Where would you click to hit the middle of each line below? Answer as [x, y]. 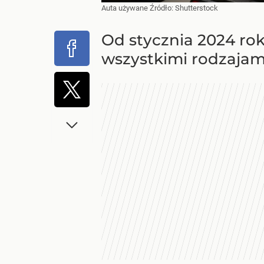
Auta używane [126, 8]
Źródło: [162, 8]
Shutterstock [197, 8]
